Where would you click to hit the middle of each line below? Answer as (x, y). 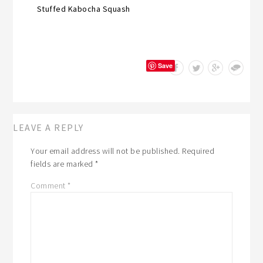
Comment (49, 185)
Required (198, 151)
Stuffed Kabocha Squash (83, 9)
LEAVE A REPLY (48, 127)
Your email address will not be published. (105, 151)
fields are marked (63, 163)
